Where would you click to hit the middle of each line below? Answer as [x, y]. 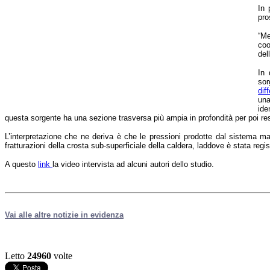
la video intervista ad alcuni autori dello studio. [133, 164]
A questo [21, 164]
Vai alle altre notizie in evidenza [64, 215]
